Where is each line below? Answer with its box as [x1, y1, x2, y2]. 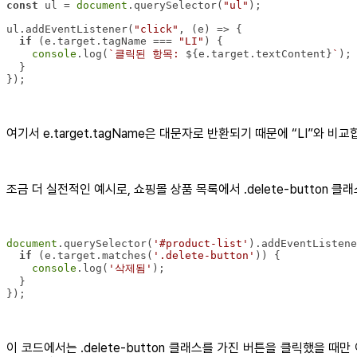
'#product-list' [153, 237, 249, 249]
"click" [134, 22, 178, 35]
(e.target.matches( [32, 249, 153, 261]
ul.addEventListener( [6, 22, 134, 35]
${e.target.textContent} [186, 47, 332, 60]
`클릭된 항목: [108, 47, 186, 60]
